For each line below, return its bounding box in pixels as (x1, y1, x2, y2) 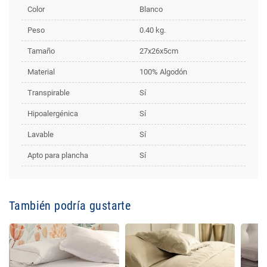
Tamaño (27, 46, 55, 55)
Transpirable (27, 88, 70, 97)
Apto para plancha (27, 151, 88, 160)
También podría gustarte (9, 198, 131, 213)
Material (27, 67, 55, 76)
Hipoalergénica (27, 109, 78, 118)
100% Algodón (139, 67, 187, 76)
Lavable (27, 130, 54, 139)
